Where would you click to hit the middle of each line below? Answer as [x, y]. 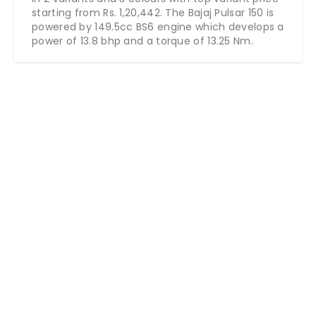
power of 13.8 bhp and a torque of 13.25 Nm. [142, 41]
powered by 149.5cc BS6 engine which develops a [158, 26]
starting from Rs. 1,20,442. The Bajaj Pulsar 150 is [153, 12]
